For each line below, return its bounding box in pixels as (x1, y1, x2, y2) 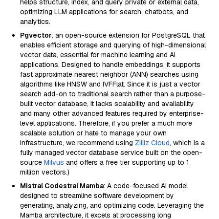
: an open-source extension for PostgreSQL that (52, 31, 205, 40)
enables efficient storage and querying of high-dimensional (20, 41, 206, 49)
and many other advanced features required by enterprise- (20, 109, 204, 118)
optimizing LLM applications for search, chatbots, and (20, 7, 188, 16)
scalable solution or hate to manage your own (20, 129, 167, 137)
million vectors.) (20, 168, 69, 176)
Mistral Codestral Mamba (20, 181, 104, 190)
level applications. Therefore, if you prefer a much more (20, 119, 192, 128)
